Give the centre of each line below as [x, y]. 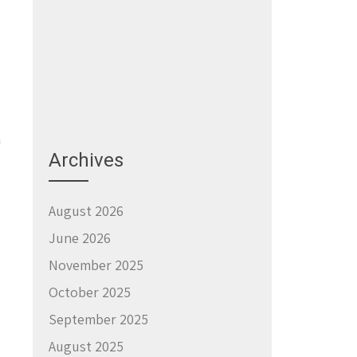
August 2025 [86, 346]
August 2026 [86, 210]
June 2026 [80, 237]
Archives [86, 160]
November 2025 [96, 265]
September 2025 [98, 319]
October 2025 [90, 292]
